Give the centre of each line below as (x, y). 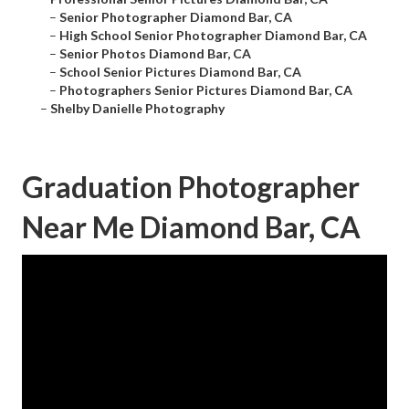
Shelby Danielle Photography (137, 109)
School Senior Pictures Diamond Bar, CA (180, 72)
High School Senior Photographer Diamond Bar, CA (213, 36)
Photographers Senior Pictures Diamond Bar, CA (206, 90)
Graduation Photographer (191, 187)
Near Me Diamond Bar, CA (191, 227)
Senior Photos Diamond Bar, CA (155, 54)
